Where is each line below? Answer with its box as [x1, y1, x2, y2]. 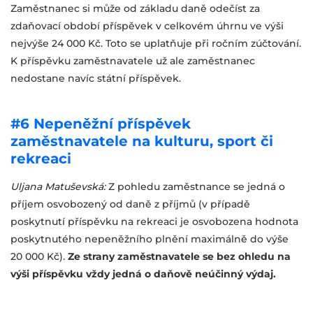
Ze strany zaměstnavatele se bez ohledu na [68, 250, 291, 263]
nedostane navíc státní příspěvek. [10, 72, 181, 85]
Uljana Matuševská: [10, 180, 108, 193]
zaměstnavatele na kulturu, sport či [10, 133, 273, 150]
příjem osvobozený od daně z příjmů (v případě [10, 198, 250, 210]
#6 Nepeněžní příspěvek [10, 115, 191, 132]
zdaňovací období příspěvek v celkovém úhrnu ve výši [10, 20, 284, 32]
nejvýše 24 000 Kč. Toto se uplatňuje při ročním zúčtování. [10, 37, 301, 50]
